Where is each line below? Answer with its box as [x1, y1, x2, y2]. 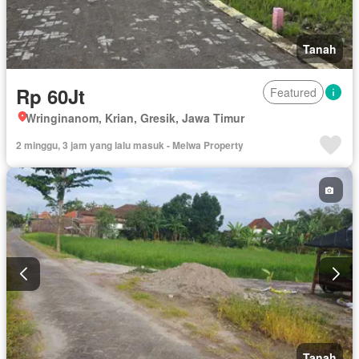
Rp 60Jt [16, 83, 85, 111]
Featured [270, 84, 317, 101]
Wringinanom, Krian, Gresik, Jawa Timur [26, 110, 244, 127]
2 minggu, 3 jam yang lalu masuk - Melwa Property [16, 138, 244, 153]
